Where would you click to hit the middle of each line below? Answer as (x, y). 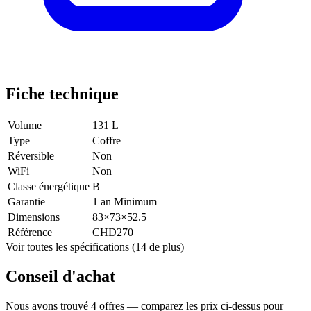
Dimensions (34, 217)
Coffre (107, 141)
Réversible (31, 156)
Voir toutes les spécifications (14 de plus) (95, 247)
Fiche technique (62, 94)
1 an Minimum (125, 202)
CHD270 (113, 233)
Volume (25, 126)
